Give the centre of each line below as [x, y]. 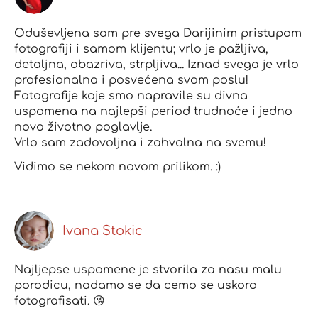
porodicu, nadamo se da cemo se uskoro [136, 286]
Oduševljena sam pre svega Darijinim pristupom [158, 34]
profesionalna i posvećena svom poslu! [131, 81]
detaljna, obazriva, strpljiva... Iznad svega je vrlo [157, 65]
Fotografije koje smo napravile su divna [131, 96]
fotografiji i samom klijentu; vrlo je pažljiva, [141, 49]
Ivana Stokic [103, 231]
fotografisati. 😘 [60, 301]
